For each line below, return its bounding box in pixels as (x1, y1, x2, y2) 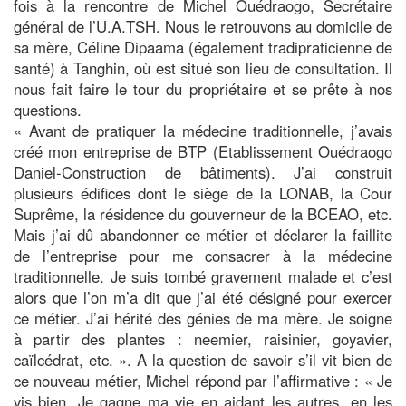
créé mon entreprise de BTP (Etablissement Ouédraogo (14, 140, 392, 162)
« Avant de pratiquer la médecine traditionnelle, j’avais (14, 119, 392, 141)
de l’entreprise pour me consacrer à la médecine (14, 244, 392, 266)
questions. (14, 98, 82, 121)
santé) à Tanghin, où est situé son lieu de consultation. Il (14, 56, 392, 79)
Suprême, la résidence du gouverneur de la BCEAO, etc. (14, 202, 392, 225)
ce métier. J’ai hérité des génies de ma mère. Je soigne (14, 306, 392, 329)
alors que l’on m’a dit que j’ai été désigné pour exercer (14, 285, 392, 308)
